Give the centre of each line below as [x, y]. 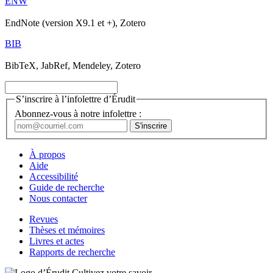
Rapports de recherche [72, 252]
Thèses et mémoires [67, 230]
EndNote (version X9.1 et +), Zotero [75, 23]
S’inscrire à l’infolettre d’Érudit [76, 99]
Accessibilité [54, 176]
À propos [47, 154]
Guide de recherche [67, 187]
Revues [44, 219]
